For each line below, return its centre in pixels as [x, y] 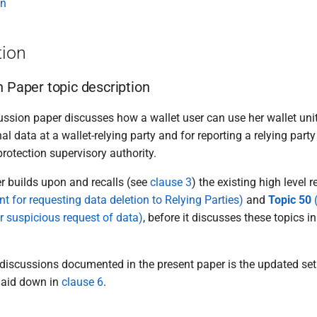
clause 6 [82, 282]
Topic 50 [290, 200]
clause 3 [171, 182]
